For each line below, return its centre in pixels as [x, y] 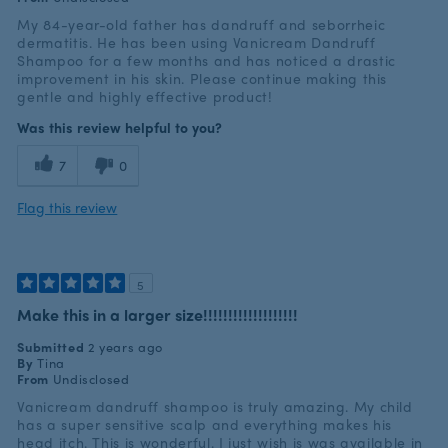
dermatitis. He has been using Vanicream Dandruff [196, 42]
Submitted [52, 347]
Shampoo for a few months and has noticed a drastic [206, 60]
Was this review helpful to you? [120, 127]
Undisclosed [91, 379]
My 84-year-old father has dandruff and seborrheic [201, 24]
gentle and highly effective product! [145, 96]
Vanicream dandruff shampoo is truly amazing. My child [215, 406]
